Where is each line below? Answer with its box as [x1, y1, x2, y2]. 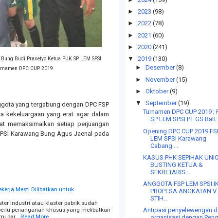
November [145, 75, 175, 83]
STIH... [150, 195, 168, 202]
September [145, 99, 177, 107]
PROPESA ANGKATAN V [150, 187, 217, 195]
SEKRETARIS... [150, 168, 190, 176]
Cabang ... [150, 142, 179, 149]
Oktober [145, 87, 168, 95]
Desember [145, 64, 175, 72]
